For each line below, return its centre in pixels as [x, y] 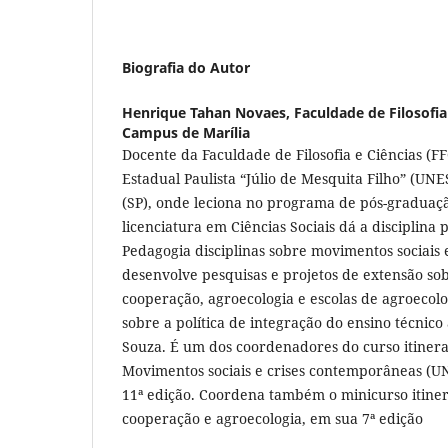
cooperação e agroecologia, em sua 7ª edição [272, 418]
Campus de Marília [186, 132]
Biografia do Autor [186, 67]
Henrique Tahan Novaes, [208, 112]
